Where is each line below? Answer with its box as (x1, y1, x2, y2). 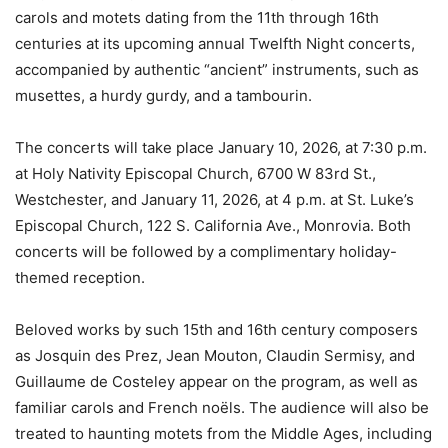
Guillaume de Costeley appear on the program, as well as (15, 372, 418, 392)
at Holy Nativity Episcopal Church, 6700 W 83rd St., (15, 164, 376, 184)
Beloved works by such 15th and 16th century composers (15, 320, 418, 340)
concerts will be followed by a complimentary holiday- (15, 242, 397, 262)
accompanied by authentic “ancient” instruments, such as (15, 60, 419, 80)
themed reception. (15, 268, 145, 288)
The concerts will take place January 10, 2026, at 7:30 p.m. (15, 138, 427, 158)
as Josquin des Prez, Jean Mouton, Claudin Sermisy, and (15, 346, 415, 366)
